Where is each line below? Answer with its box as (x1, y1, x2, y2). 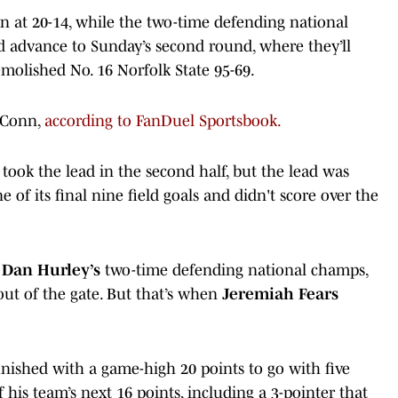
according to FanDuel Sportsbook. (44, 111, 282, 130)
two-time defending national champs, (100, 260, 368, 279)
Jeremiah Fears (222, 284, 338, 303)
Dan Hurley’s (2, 260, 100, 279)
